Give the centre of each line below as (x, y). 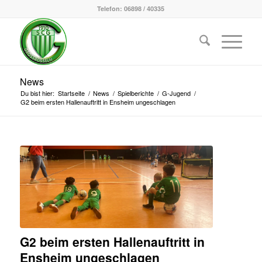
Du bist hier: (37, 93)
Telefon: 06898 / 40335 (131, 8)
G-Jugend (176, 93)
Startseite (71, 93)
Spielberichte (135, 93)
